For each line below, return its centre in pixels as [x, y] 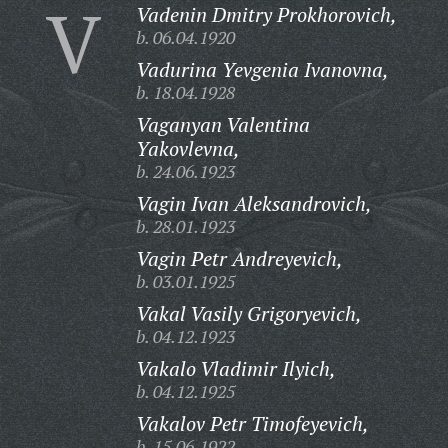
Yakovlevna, [187, 148]
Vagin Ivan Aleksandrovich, [253, 203]
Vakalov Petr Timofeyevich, [252, 423]
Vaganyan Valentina [222, 124]
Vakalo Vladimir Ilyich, [235, 368]
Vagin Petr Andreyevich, [239, 258]
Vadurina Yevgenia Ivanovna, [262, 69]
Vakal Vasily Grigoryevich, [248, 313]
